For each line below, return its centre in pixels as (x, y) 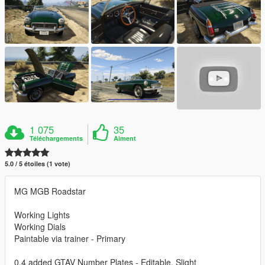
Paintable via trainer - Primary (70, 239)
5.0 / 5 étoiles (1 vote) (38, 164)
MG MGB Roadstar (50, 191)
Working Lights (42, 215)
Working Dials (40, 227)
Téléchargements (56, 138)
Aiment (125, 138)
